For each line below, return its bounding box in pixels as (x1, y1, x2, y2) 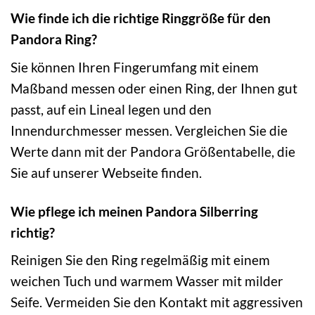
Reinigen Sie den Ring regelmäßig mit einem (11, 252, 270, 269)
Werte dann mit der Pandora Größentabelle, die (11, 143, 295, 160)
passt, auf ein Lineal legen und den (11, 101, 212, 117)
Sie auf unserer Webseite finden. (11, 164, 202, 181)
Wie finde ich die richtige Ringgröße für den (11, 10, 271, 27)
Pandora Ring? (11, 31, 97, 48)
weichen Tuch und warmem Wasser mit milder (11, 273, 283, 290)
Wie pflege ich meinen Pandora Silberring (11, 202, 258, 219)
